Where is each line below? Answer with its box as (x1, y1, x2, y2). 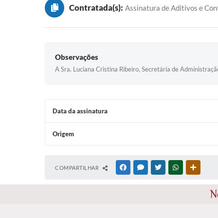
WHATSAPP (181, 164, 209, 170)
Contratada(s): (69, 2, 123, 13)
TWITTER (163, 164, 186, 170)
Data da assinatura (53, 107, 108, 115)
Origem (53, 130, 74, 138)
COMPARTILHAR (55, 164, 100, 171)
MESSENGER (145, 164, 176, 170)
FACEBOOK (128, 164, 156, 170)
